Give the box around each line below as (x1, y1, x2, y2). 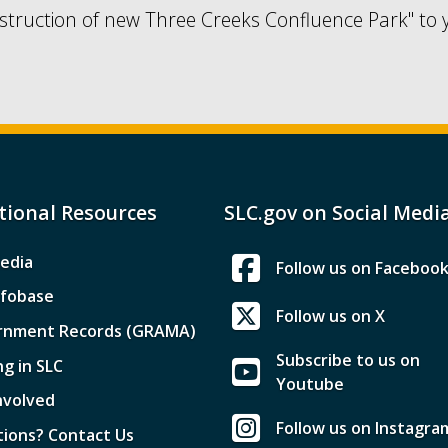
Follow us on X (276, 305, 385, 328)
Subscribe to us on (276, 349, 420, 372)
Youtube (276, 373, 344, 396)
